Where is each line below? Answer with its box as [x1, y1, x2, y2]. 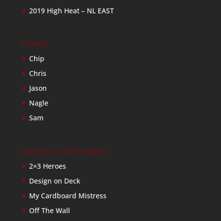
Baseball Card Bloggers [22, 146, 108, 156]
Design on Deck [29, 176, 80, 185]
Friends [22, 39, 48, 49]
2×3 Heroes [29, 161, 66, 171]
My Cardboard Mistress [29, 190, 107, 200]
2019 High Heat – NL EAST [29, 6, 114, 16]
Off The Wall [29, 205, 70, 215]
